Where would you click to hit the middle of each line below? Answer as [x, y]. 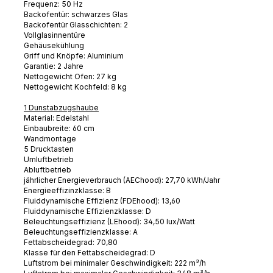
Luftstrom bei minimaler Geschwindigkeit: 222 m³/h [115, 263]
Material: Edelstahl [56, 118]
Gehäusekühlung [54, 45]
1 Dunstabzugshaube [61, 107]
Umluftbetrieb [49, 159]
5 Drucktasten [49, 149]
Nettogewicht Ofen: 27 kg [70, 76]
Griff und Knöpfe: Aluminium [74, 55]
